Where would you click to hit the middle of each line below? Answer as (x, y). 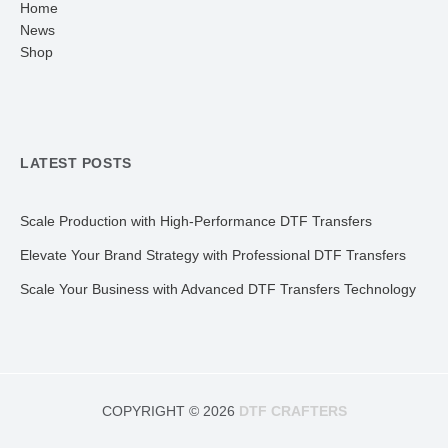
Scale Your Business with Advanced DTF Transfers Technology (218, 289)
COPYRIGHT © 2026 (170, 412)
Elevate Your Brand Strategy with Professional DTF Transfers (213, 255)
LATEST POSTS (76, 163)
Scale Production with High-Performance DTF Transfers (196, 221)
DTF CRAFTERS (292, 412)
